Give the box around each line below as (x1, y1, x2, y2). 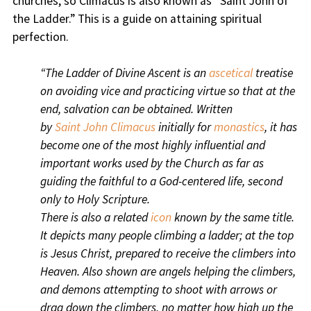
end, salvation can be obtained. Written (40, 101, 233, 117)
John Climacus (83, 119, 155, 135)
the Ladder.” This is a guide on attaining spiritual (12, 11, 262, 27)
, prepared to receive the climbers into (109, 246, 296, 262)
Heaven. (40, 264, 80, 280)
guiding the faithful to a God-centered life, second (40, 174, 283, 190)
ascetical (208, 65, 253, 81)
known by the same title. (171, 210, 294, 226)
